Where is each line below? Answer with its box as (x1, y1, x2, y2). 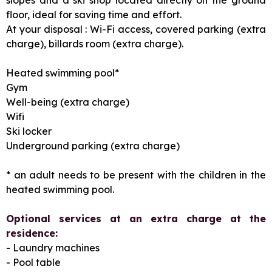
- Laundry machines (6, 241, 100, 254)
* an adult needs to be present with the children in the (6, 168, 266, 181)
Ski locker (6, 124, 52, 137)
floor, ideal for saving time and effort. (6, 8, 182, 21)
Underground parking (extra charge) (6, 139, 180, 152)
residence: (6, 226, 58, 239)
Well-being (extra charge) (6, 95, 129, 108)
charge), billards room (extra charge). (6, 37, 183, 50)
